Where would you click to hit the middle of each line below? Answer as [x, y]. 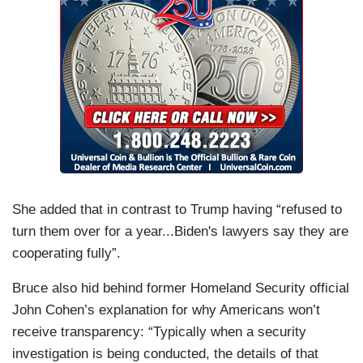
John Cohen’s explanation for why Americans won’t [166, 310]
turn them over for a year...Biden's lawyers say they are [180, 232]
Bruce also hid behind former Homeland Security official [181, 288]
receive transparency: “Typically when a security [159, 332]
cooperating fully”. [66, 254]
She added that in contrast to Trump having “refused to [177, 210]
